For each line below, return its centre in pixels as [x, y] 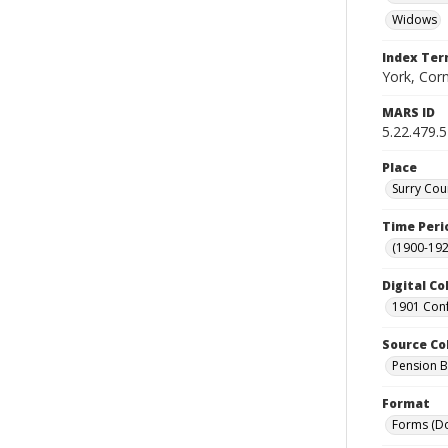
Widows [414, 19]
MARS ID [408, 112]
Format [406, 403]
